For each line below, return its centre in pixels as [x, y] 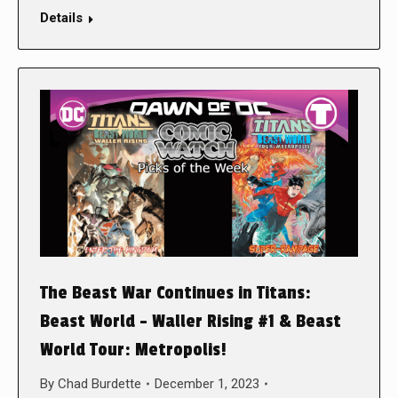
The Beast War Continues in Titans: [175, 293]
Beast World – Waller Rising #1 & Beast [191, 321]
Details [61, 17]
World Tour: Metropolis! [133, 350]
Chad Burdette [99, 383]
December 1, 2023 [207, 383]
